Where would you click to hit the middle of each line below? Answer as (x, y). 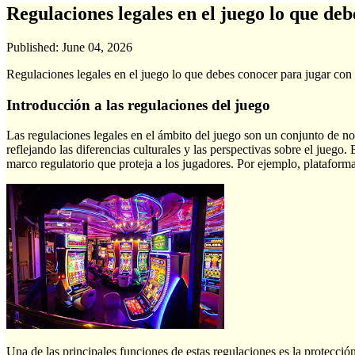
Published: (34, 47)
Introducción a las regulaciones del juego (138, 105)
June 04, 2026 (97, 47)
